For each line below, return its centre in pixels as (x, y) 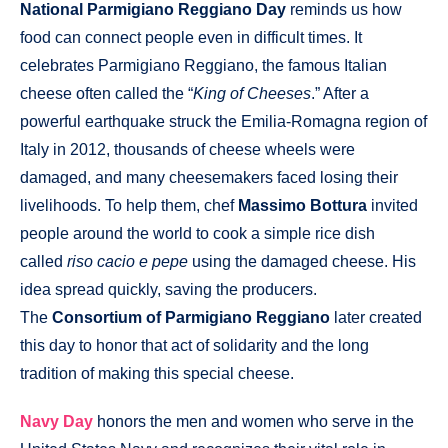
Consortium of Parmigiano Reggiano (191, 317)
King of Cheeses (252, 93)
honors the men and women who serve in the (253, 422)
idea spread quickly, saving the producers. (168, 289)
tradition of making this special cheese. (157, 373)
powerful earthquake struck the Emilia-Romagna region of (223, 121)
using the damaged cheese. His (302, 261)
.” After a (340, 93)
